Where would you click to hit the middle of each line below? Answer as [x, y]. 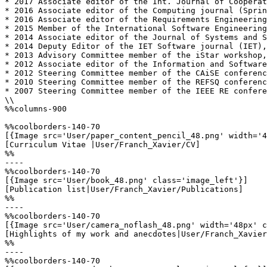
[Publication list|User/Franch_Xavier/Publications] [124, 189]
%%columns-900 [36, 109]
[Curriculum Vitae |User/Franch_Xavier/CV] [103, 145]
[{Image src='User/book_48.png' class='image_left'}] [126, 180]
